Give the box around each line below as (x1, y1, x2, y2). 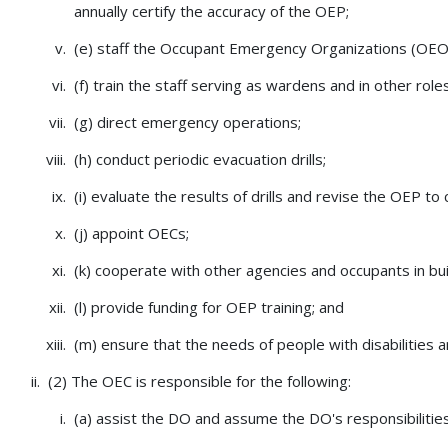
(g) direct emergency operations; (74, 112, 301, 133)
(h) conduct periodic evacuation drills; (74, 149, 326, 170)
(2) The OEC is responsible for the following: (47, 371, 351, 392)
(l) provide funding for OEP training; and (74, 297, 344, 318)
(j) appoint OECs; (74, 223, 189, 244)
